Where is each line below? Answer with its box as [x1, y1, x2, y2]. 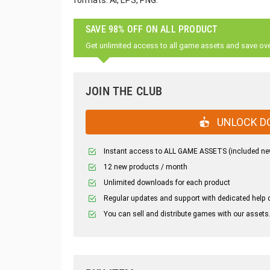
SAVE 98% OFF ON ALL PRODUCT [86, 24, 218, 35]
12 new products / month [104, 163, 187, 171]
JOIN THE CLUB [86, 84, 163, 98]
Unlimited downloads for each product [104, 178, 230, 187]
